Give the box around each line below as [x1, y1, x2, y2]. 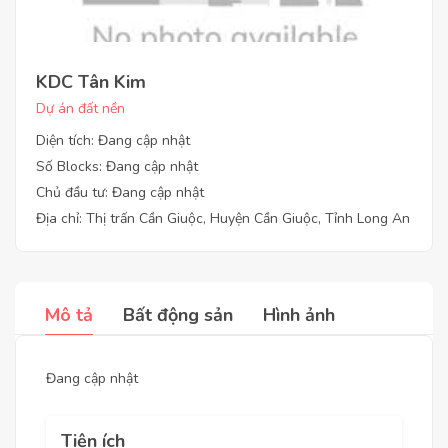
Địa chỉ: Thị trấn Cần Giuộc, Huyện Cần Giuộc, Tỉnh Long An [36, 209, 410, 228]
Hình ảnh [263, 303, 335, 327]
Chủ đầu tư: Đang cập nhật [36, 183, 204, 202]
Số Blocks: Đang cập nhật [36, 157, 198, 176]
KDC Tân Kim [36, 70, 146, 94]
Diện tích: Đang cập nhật [36, 131, 190, 150]
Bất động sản [123, 303, 233, 327]
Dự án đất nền [36, 99, 125, 118]
